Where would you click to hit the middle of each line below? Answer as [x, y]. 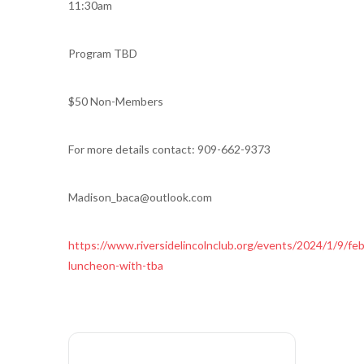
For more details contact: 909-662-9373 [169, 149]
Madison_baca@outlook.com [140, 197]
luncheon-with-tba [116, 265]
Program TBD [103, 53]
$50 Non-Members [116, 101]
